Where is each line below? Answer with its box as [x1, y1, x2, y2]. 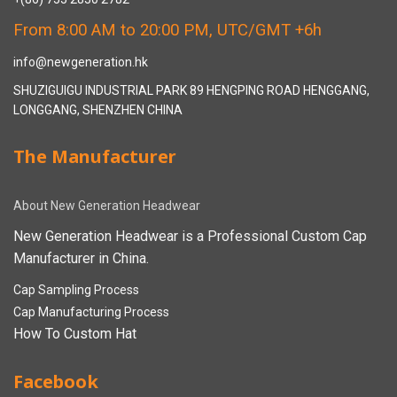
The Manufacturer [13, 144, 176, 168]
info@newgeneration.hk [13, 54, 148, 69]
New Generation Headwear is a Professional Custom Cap [13, 227, 367, 245]
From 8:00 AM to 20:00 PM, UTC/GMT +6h [13, 19, 322, 40]
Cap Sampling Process [13, 282, 139, 297]
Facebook [13, 369, 98, 393]
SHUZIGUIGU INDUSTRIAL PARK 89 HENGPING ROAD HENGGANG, [13, 82, 370, 97]
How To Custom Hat [13, 324, 136, 342]
